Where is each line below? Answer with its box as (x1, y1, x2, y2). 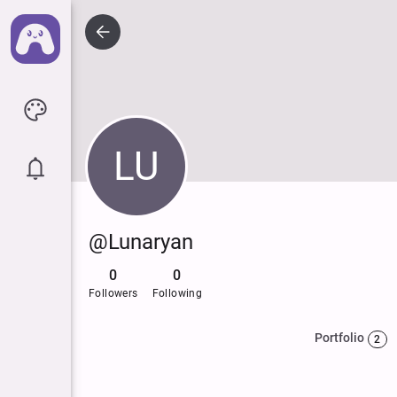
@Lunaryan (89, 229, 193, 254)
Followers (89, 286, 138, 300)
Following (152, 286, 203, 300)
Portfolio (315, 330, 365, 345)
